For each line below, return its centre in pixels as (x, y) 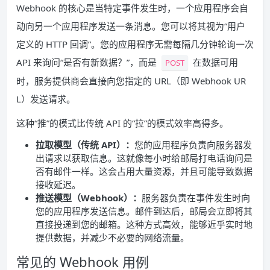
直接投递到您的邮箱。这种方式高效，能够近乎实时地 (144, 224)
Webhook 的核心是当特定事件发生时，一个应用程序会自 (132, 8)
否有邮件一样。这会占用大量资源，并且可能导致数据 (144, 171)
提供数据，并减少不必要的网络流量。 (112, 237)
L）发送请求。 (46, 99)
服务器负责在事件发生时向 (196, 198)
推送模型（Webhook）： (89, 198)
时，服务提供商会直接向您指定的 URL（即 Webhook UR (131, 81)
